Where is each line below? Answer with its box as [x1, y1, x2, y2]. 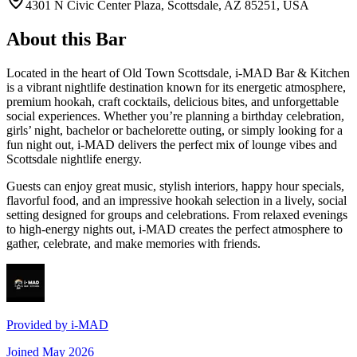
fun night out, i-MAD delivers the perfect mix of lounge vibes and [6, 138, 337, 152]
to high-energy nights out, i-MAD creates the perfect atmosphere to [6, 222, 343, 237]
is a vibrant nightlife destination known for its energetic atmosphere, [6, 80, 346, 95]
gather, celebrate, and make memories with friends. [6, 237, 261, 251]
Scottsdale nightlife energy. [6, 152, 142, 167]
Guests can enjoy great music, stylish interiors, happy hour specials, [6, 179, 344, 194]
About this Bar [6, 29, 127, 50]
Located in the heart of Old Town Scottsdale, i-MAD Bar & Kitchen [6, 66, 350, 80]
